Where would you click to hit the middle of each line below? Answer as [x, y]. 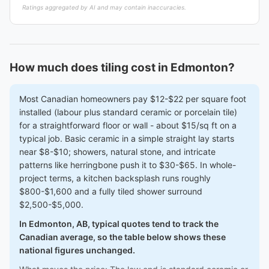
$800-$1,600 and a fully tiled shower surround [111, 191]
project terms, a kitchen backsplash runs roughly [115, 178]
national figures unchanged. [77, 250]
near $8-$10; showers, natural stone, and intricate [117, 152]
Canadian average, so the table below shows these [122, 237]
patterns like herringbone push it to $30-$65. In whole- [128, 165]
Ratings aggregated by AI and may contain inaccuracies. [104, 7]
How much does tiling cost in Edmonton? [122, 68]
